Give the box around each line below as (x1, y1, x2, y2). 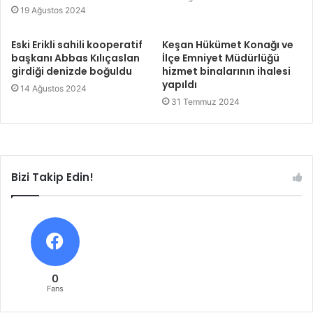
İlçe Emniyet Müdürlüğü (162, 51, 279, 66)
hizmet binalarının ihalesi (162, 64, 291, 79)
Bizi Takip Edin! (11, 170, 94, 185)
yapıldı (162, 78, 197, 92)
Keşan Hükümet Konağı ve (162, 38, 293, 52)
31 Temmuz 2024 (171, 96, 240, 108)
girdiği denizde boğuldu (11, 64, 132, 79)
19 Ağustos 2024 (20, 5, 86, 16)
